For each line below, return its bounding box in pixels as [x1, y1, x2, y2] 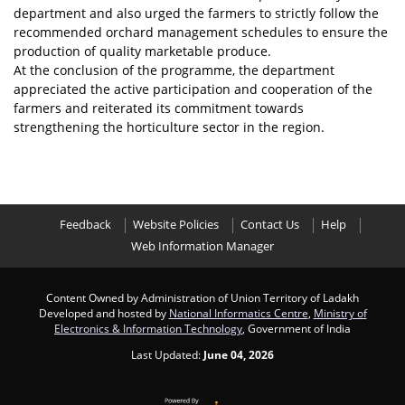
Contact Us [240, 217, 299, 232]
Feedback [59, 217, 111, 232]
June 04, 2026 [203, 347, 274, 362]
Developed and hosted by [38, 306, 169, 320]
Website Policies [132, 217, 219, 232]
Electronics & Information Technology [54, 321, 242, 335]
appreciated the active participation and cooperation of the [14, 80, 372, 98]
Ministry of [313, 306, 367, 320]
